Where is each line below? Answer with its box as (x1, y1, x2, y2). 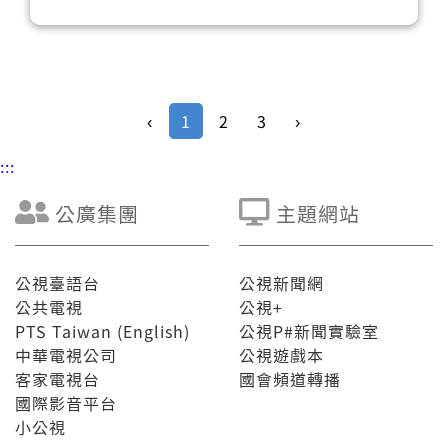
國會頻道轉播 (239, 367, 341, 391)
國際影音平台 (15, 391, 117, 415)
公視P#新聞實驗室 (239, 319, 379, 343)
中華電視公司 (15, 343, 117, 367)
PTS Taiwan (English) (15, 319, 190, 343)
